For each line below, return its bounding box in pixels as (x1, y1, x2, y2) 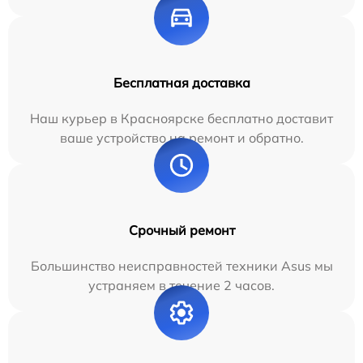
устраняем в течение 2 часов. (88, 276, 275, 293)
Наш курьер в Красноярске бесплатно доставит (30, 109, 333, 126)
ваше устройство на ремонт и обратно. (59, 129, 304, 146)
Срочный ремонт (128, 221, 235, 238)
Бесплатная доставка (113, 74, 250, 91)
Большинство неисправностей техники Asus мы (30, 257, 333, 274)
